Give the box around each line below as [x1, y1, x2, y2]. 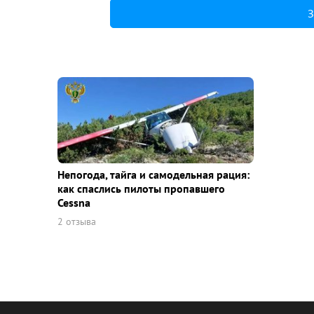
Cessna [57, 196, 90, 210]
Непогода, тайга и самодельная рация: [57, 168, 250, 182]
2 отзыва [57, 215, 96, 228]
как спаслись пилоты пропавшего [57, 182, 225, 196]
